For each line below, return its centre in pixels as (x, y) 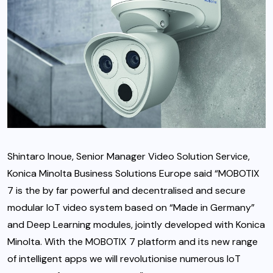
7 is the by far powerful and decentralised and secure (126, 190)
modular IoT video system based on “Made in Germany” (131, 207)
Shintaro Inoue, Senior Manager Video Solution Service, (129, 156)
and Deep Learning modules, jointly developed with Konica (136, 224)
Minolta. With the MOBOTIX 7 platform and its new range (133, 241)
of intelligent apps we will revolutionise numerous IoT (124, 258)
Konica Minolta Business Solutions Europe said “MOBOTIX (133, 173)
